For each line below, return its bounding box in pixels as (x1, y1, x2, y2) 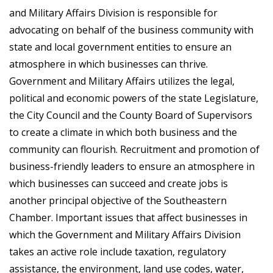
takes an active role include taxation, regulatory (9, 245, 226, 258)
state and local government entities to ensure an (9, 40, 232, 54)
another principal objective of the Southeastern (9, 194, 227, 207)
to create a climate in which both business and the (9, 126, 237, 139)
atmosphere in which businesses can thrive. (9, 57, 208, 71)
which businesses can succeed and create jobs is (9, 177, 228, 190)
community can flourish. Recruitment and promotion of (9, 143, 260, 156)
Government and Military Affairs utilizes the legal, (9, 74, 235, 88)
